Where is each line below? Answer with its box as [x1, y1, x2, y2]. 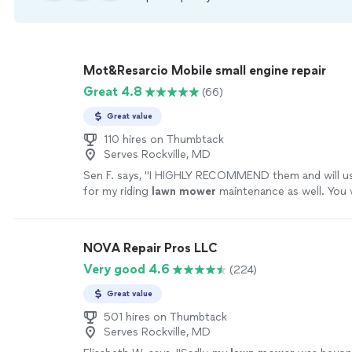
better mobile [83, 200, 156, 214]
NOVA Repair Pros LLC [83, 240, 218, 255]
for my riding [83, 185, 152, 198]
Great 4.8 [83, 84, 142, 99]
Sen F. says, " [83, 169, 149, 182]
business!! [188, 200, 241, 214]
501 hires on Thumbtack [104, 310, 227, 324]
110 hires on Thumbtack [104, 133, 224, 146]
